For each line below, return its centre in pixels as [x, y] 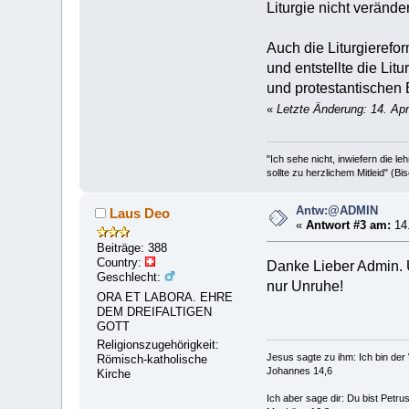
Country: [121, 263]
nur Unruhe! [305, 287]
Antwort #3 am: [349, 225]
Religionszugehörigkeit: [158, 345]
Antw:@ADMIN [337, 210]
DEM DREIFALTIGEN [155, 312]
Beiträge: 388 [132, 248]
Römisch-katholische [152, 360]
